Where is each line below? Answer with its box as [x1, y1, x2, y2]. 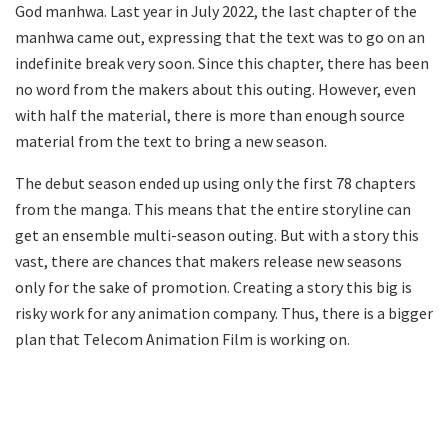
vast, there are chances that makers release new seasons [15, 251, 402, 272]
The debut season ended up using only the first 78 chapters [15, 173, 416, 194]
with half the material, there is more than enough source [15, 105, 405, 126]
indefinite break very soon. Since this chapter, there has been [15, 53, 429, 74]
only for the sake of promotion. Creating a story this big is [15, 277, 412, 298]
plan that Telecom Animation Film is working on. [15, 329, 350, 350]
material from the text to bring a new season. [15, 131, 327, 152]
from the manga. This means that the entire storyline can [15, 199, 411, 220]
